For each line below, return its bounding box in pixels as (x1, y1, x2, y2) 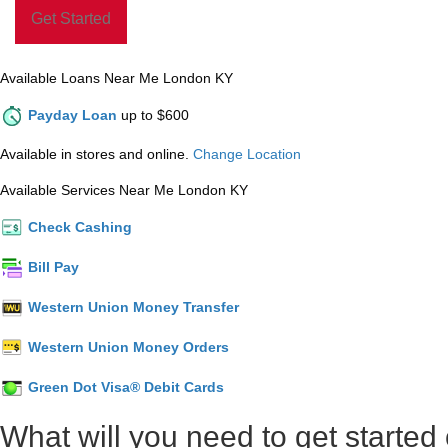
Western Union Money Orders (28, 338, 229, 355)
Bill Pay (28, 258, 79, 275)
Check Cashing (28, 218, 132, 235)
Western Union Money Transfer (28, 298, 239, 315)
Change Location (193, 146, 301, 163)
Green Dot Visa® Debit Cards (28, 378, 224, 395)
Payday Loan (28, 106, 117, 123)
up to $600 (117, 106, 189, 123)
